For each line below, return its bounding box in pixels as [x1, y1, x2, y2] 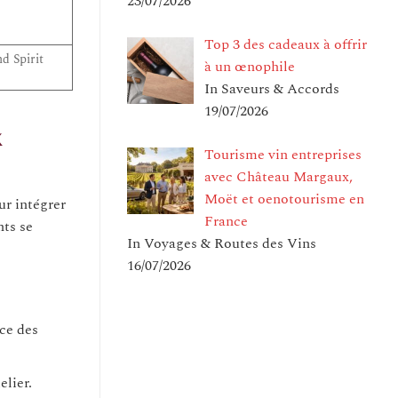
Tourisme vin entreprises [204, 143, 362, 165]
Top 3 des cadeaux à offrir [204, 33, 367, 55]
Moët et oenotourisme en [204, 187, 364, 210]
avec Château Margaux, [204, 165, 353, 187]
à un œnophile [204, 55, 295, 77]
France [204, 210, 248, 232]
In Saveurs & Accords [204, 77, 339, 99]
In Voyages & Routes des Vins [127, 232, 316, 254]
